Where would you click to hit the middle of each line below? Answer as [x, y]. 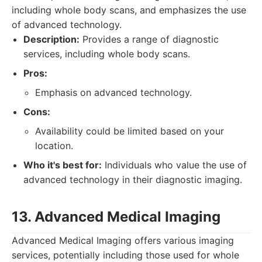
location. [54, 146]
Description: [51, 39]
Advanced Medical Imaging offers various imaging [123, 240]
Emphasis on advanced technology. [113, 92]
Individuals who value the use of [174, 165]
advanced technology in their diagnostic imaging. [133, 180]
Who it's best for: [63, 165]
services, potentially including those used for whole [125, 255]
